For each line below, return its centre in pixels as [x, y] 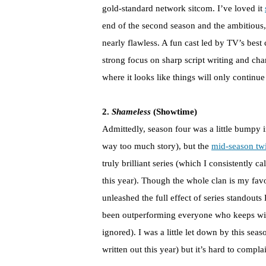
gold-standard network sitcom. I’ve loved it [183, 9]
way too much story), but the [157, 146]
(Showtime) [174, 112]
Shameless [130, 112]
